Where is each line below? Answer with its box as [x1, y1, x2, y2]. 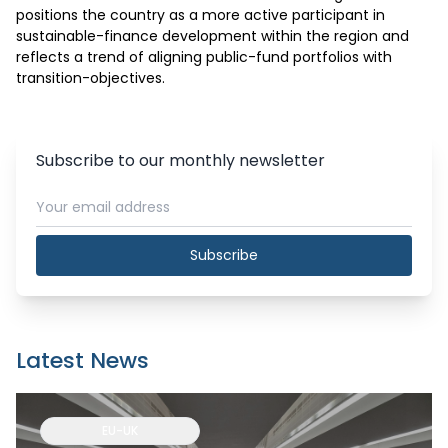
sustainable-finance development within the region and [16, 26, 409, 46]
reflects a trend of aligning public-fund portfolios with [16, 47, 392, 67]
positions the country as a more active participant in [16, 5, 385, 25]
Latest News [16, 345, 149, 376]
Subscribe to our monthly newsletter [36, 149, 325, 172]
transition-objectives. [16, 68, 165, 88]
